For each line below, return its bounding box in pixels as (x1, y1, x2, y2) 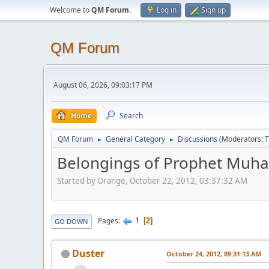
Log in (157, 5, 177, 15)
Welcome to (50, 5, 91, 15)
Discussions (178, 134, 217, 144)
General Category (106, 134, 165, 144)
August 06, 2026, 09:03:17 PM (53, 79, 153, 90)
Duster (72, 246, 104, 260)
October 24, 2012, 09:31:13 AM (166, 249, 261, 258)
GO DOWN (55, 216, 88, 226)
